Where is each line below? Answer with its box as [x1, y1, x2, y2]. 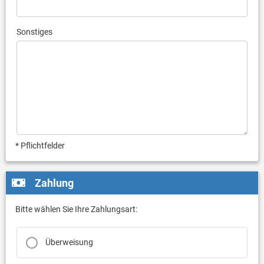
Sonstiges [16, 27, 52, 37]
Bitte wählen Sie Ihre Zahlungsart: [15, 204, 137, 214]
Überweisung [45, 237, 93, 247]
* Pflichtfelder [15, 141, 65, 151]
